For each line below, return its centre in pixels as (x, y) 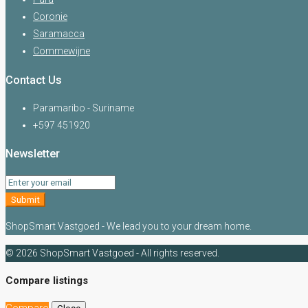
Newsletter (33, 154)
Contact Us (34, 80)
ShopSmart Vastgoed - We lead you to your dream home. (129, 226)
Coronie (50, 17)
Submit (25, 199)
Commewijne (62, 51)
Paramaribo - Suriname (84, 108)
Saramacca (59, 34)
